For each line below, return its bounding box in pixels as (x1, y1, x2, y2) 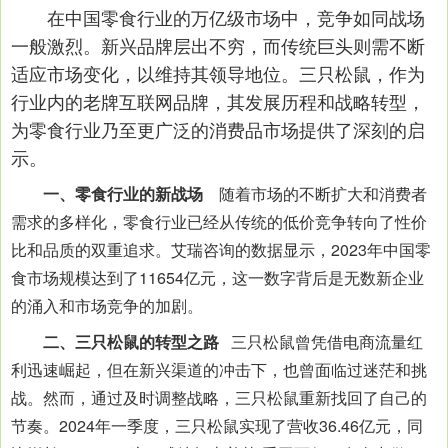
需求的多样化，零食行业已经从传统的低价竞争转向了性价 (11, 209, 427, 233)
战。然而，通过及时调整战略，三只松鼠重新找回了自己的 (11, 386, 427, 409)
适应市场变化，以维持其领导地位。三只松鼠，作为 (11, 60, 425, 86)
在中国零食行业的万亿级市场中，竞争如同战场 (11, 4, 425, 30)
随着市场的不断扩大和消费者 (219, 181, 427, 205)
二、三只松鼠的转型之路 (27, 330, 231, 353)
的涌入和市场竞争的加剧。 (11, 293, 203, 317)
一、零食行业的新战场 (43, 181, 219, 205)
